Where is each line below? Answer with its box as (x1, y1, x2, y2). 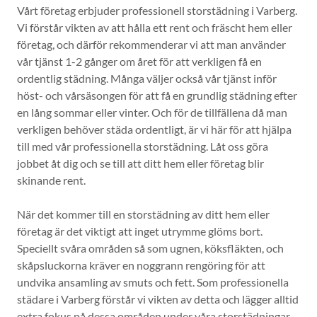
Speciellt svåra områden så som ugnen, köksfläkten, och (17, 241, 284, 255)
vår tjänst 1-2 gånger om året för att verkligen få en (17, 54, 262, 68)
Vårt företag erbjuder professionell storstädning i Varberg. (17, 4, 297, 17)
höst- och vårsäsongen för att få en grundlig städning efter (17, 88, 297, 102)
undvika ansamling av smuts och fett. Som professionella (17, 275, 289, 289)
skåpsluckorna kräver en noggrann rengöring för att (17, 258, 265, 272)
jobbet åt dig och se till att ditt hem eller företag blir (17, 156, 264, 170)
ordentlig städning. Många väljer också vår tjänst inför (17, 71, 277, 85)
